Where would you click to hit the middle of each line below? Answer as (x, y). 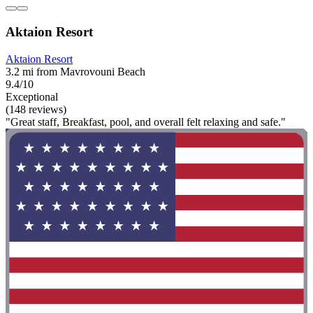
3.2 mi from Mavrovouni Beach (75, 71)
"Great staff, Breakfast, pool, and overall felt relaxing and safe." (146, 122)
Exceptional (32, 96)
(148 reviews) (36, 109)
